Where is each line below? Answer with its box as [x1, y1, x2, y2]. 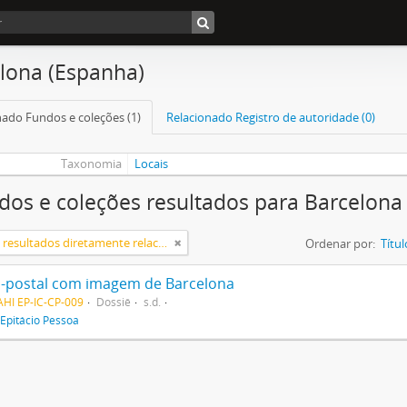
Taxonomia [60, 155, 122, 172]
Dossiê [96, 294, 131, 309]
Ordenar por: [305, 235, 375, 252]
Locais [134, 155, 169, 172]
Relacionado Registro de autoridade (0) [166, 109, 375, 125]
